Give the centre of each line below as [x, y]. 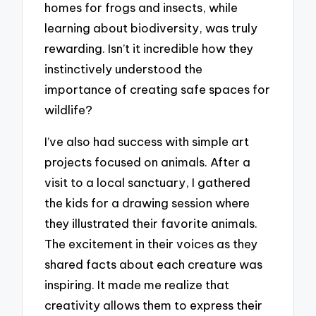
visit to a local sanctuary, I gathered [148, 183]
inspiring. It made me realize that [137, 285]
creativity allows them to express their [154, 305]
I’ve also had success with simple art [147, 142]
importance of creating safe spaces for [158, 90]
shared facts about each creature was [154, 265]
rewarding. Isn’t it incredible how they [149, 49]
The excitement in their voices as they [151, 244]
